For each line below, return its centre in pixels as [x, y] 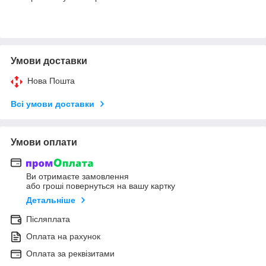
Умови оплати [44, 142]
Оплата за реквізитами [70, 254]
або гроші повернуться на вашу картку [101, 186]
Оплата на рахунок [63, 237]
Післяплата [48, 219]
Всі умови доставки [53, 104]
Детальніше [51, 200]
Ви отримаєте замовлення [77, 177]
